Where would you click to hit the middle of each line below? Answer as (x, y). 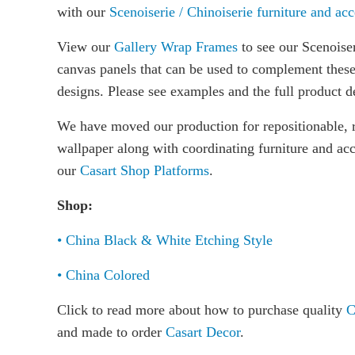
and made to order (111, 332)
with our (83, 12)
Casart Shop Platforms (143, 171)
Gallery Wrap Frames (176, 47)
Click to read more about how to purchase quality (202, 310)
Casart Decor (203, 332)
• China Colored (103, 275)
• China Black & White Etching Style (165, 240)
